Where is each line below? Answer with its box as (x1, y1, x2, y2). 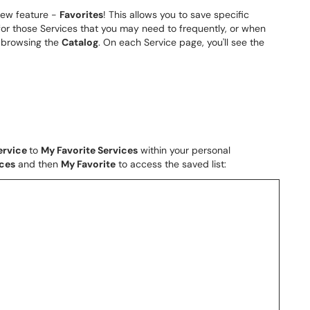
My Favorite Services (41, 144, 138, 156)
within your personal (138, 144, 230, 156)
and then (15, 158, 61, 170)
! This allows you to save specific (103, 8, 249, 21)
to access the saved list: (116, 158, 226, 170)
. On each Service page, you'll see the (98, 36, 264, 48)
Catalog (62, 36, 98, 48)
